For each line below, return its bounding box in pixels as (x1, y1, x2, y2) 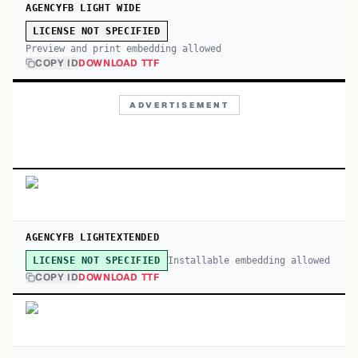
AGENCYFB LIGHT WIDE (26, 2, 141, 14)
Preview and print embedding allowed (26, 43, 221, 54)
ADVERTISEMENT (129, 100, 229, 110)
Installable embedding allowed (167, 254, 330, 266)
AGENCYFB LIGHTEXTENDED (26, 232, 160, 243)
